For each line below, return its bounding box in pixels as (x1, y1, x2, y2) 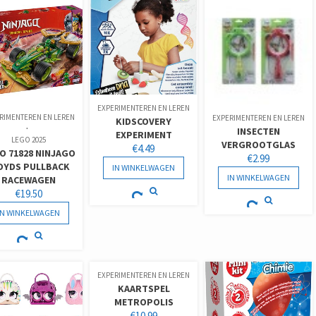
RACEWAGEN (1, 173, 56, 186)
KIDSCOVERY (116, 115, 172, 128)
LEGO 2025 (11, 134, 47, 145)
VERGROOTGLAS (221, 138, 296, 151)
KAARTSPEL (117, 282, 170, 295)
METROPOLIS (114, 296, 174, 308)
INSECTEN (237, 124, 281, 138)
